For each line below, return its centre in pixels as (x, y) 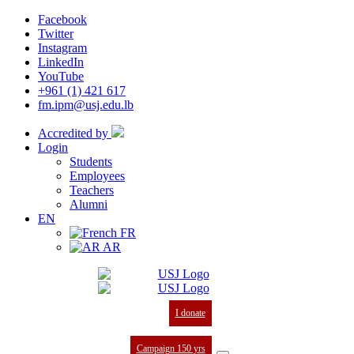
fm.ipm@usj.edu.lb (86, 105)
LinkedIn (61, 62)
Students (91, 162)
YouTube (61, 76)
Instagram (62, 48)
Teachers (92, 190)
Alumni (88, 204)
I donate (190, 313)
